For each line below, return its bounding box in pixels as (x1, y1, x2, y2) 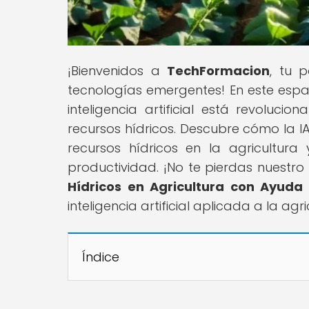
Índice (82, 248, 119, 266)
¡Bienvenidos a (68, 61, 168, 79)
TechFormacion (167, 61, 270, 79)
